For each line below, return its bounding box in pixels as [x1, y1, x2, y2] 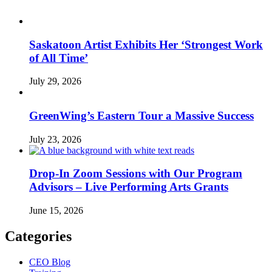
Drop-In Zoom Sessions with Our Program [29, 167, 242, 180]
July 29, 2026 [29, 76, 81, 87]
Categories [5, 228, 72, 245]
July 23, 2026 [29, 134, 81, 144]
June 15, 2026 [29, 205, 83, 216]
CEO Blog [29, 256, 70, 267]
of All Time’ [29, 51, 88, 64]
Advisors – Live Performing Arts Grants [29, 180, 228, 194]
